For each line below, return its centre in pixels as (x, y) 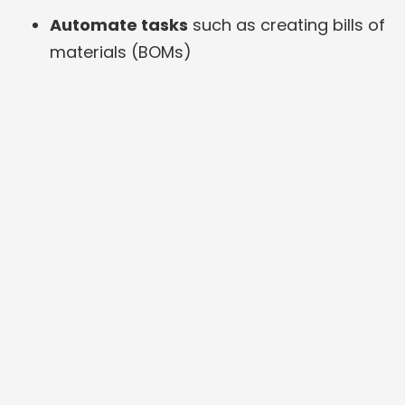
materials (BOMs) (121, 52)
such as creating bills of (287, 24)
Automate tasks (119, 24)
